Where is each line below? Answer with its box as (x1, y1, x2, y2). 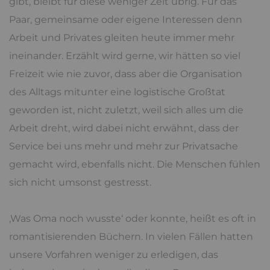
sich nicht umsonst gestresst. (9, 176, 151, 188)
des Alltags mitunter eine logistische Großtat (9, 86, 225, 98)
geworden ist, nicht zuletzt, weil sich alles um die (9, 104, 243, 116)
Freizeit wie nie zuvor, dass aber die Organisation (9, 67, 242, 80)
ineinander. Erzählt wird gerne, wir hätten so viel (9, 49, 240, 61)
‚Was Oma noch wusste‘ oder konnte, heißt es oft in (9, 212, 256, 224)
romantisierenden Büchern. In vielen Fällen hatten (9, 230, 253, 242)
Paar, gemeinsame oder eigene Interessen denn (9, 13, 242, 25)
